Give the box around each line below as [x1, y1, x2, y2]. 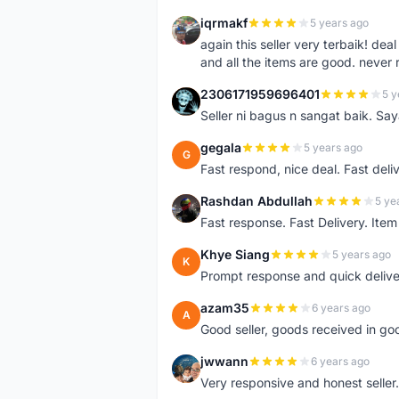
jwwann [200, 354, 248, 369]
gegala [200, 140, 241, 155]
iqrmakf [200, 15, 248, 30]
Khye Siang [200, 247, 270, 262]
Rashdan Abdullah [200, 193, 313, 208]
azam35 [200, 300, 249, 315]
